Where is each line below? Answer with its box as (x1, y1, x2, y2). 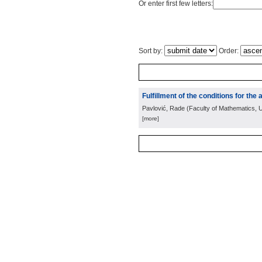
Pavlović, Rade (142, 105, 185, 112)
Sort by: (139, 47, 164, 55)
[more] (142, 115, 159, 122)
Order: (217, 47, 240, 55)
